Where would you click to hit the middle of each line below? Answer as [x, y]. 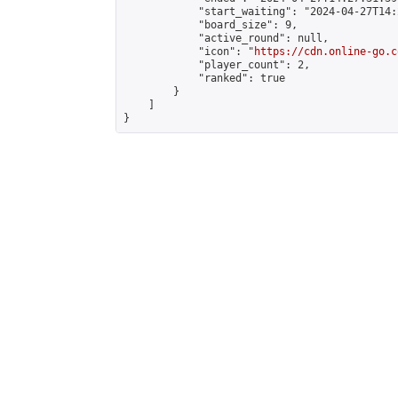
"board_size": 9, [211, 25]
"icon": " [189, 52]
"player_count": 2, [217, 65]
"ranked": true [204, 78]
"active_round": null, [226, 38]
